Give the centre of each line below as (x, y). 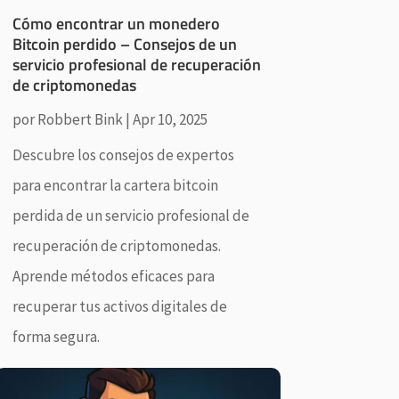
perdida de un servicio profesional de (130, 216)
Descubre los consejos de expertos (123, 155)
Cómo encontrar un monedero (116, 24)
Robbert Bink (80, 120)
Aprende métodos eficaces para (113, 277)
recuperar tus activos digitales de (119, 307)
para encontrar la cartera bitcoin (115, 186)
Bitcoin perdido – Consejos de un (124, 45)
